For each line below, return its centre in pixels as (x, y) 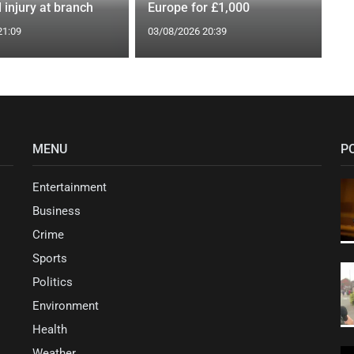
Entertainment (70, 187)
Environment (66, 305)
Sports (50, 258)
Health (50, 329)
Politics (53, 282)
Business (56, 211)
